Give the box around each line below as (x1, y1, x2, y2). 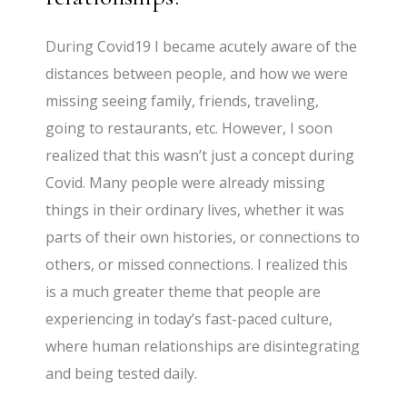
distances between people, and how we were (45, 64, 349, 84)
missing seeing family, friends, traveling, (45, 91, 320, 112)
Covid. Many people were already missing (45, 173, 326, 194)
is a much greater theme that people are (45, 282, 322, 303)
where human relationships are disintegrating (45, 336, 361, 357)
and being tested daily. (45, 363, 198, 384)
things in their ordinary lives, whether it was (45, 200, 345, 221)
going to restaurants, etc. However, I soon (45, 118, 333, 139)
